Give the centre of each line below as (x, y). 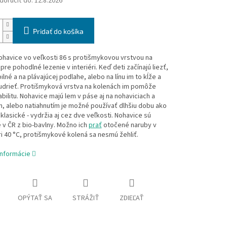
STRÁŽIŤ (86, 198)
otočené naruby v (129, 125)
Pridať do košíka (58, 31)
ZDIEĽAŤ (131, 198)
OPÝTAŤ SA (35, 198)
